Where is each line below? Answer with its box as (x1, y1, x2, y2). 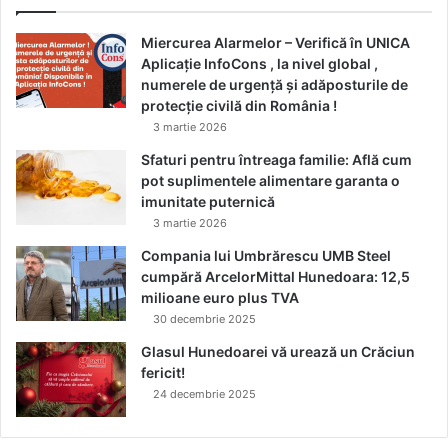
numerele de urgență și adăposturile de (141, 76, 408, 94)
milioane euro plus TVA (141, 289, 299, 307)
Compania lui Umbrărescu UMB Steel (141, 247, 391, 265)
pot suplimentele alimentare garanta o (141, 172, 400, 190)
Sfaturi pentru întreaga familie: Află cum (141, 151, 412, 169)
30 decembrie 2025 (153, 312, 256, 327)
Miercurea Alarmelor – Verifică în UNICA (141, 34, 410, 52)
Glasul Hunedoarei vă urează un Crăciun (141, 343, 415, 361)
